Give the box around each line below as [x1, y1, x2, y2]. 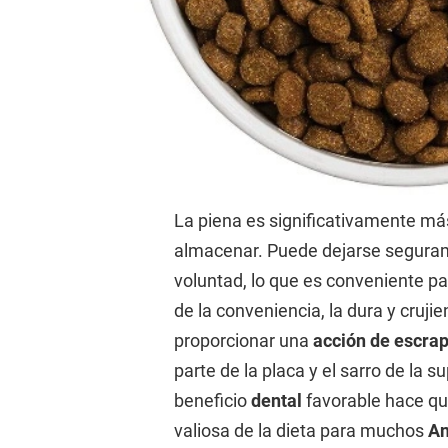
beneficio [174, 388, 248, 413]
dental [247, 388, 303, 413]
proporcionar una [174, 328, 310, 353]
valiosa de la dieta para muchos [174, 418, 425, 443]
